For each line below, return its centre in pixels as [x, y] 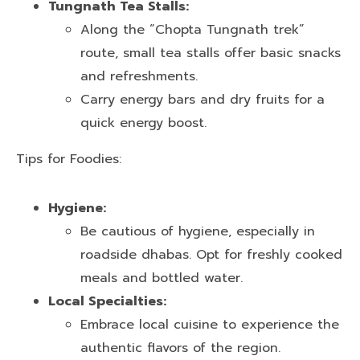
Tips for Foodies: [69, 160]
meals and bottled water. [162, 278]
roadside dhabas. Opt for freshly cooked [211, 255]
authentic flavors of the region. [180, 348]
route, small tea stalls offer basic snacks [211, 53]
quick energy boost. [143, 123]
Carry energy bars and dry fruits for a [202, 100]
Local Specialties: [107, 302]
